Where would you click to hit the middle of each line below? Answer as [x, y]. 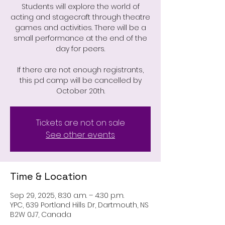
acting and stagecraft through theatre [80, 17]
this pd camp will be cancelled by [80, 80]
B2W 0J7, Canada [41, 214]
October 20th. [80, 91]
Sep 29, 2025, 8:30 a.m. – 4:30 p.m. [67, 195]
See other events [80, 135]
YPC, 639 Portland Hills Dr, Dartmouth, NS [79, 205]
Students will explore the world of [80, 7]
